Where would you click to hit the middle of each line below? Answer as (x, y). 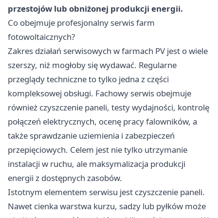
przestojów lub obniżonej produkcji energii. (95, 8)
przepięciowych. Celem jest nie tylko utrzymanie (98, 149)
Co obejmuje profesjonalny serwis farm (81, 22)
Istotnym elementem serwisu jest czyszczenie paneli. (106, 192)
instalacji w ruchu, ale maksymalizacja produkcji (97, 163)
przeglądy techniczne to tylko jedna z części (88, 79)
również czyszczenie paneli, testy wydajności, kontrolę (109, 107)
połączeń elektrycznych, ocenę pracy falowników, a (102, 121)
